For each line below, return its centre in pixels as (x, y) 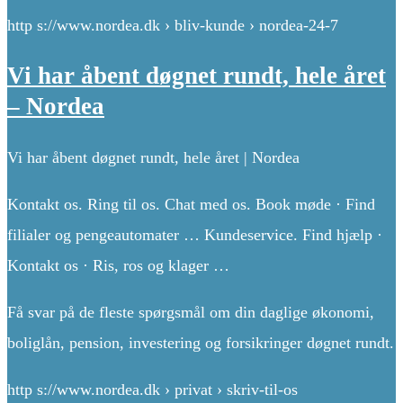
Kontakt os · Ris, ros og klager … (118, 265)
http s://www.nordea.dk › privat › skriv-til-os (152, 389)
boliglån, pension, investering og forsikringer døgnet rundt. (201, 342)
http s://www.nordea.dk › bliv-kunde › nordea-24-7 (173, 26)
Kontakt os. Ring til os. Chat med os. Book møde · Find (191, 204)
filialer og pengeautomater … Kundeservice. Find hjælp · (195, 234)
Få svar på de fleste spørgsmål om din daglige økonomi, (191, 312)
